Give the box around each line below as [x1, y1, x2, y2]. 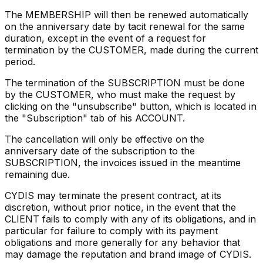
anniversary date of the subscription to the [5, 144, 195, 157]
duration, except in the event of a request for [5, 32, 206, 44]
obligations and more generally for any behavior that [5, 236, 240, 248]
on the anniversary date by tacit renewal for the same [5, 20, 245, 32]
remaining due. [5, 168, 70, 180]
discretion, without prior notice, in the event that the [5, 201, 236, 213]
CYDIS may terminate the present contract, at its [5, 189, 221, 201]
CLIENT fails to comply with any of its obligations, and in [5, 213, 256, 225]
